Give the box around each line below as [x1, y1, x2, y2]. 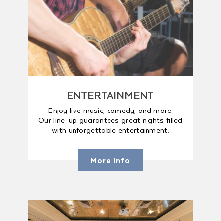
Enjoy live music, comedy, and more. [48, 104, 173, 116]
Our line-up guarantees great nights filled [38, 114, 183, 126]
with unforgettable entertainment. [52, 124, 169, 136]
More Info [90, 154, 131, 166]
